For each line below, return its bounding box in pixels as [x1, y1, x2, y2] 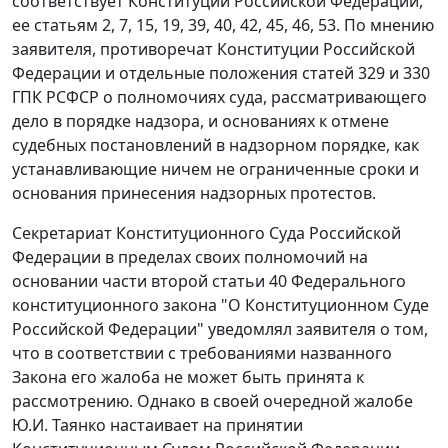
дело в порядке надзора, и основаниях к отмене [12, 110, 389, 133]
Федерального [287, 270, 406, 293]
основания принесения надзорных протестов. [12, 182, 376, 205]
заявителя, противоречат [12, 38, 217, 61]
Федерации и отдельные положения [12, 62, 302, 85]
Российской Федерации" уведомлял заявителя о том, [12, 318, 428, 341]
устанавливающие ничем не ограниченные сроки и [12, 158, 419, 181]
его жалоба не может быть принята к [67, 366, 364, 389]
